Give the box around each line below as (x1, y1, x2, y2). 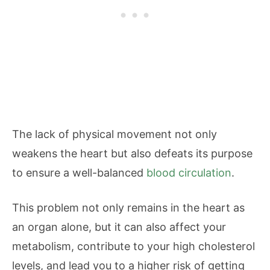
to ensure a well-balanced (12, 166, 146, 179)
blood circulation (146, 166, 231, 179)
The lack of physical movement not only (12, 128, 217, 140)
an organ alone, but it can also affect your (12, 221, 226, 233)
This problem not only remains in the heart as (12, 201, 245, 214)
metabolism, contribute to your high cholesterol (12, 240, 255, 253)
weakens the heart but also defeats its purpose (12, 147, 253, 160)
